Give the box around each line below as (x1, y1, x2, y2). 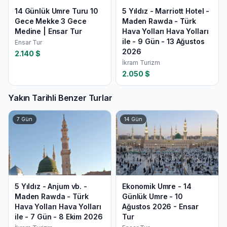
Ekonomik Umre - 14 (122, 182, 192, 191)
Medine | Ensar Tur (15, 27, 82, 35)
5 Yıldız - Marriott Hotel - (122, 7, 210, 15)
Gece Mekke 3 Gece (15, 17, 87, 25)
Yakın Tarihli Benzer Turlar (8, 93, 112, 103)
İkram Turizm (122, 59, 160, 66)
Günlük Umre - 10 (122, 192, 183, 201)
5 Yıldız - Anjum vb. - (15, 182, 87, 191)
